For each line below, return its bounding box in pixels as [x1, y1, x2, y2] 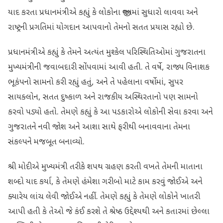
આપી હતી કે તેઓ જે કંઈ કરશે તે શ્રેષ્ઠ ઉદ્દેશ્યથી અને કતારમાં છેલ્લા [8, 207, 210, 218]
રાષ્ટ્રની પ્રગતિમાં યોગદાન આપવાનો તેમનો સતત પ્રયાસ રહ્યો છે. [8, 22, 195, 34]
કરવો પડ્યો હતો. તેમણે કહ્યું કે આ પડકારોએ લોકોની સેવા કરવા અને [8, 107, 213, 118]
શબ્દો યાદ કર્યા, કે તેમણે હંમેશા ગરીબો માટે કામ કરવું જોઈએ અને [8, 177, 203, 188]
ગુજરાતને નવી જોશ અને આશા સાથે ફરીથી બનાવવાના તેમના [8, 122, 190, 133]
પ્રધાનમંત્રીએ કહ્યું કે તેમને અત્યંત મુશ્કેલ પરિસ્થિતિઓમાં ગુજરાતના [8, 47, 206, 59]
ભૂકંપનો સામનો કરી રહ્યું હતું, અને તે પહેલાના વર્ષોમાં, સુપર [8, 77, 183, 89]
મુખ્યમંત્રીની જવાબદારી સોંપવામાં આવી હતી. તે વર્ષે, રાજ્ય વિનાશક [8, 62, 210, 74]
